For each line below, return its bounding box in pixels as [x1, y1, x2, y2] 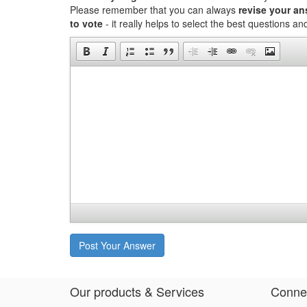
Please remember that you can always [70, 3, 238, 16]
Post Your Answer [79, 238, 156, 252]
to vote [70, 16, 103, 30]
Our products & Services [70, 282, 204, 300]
